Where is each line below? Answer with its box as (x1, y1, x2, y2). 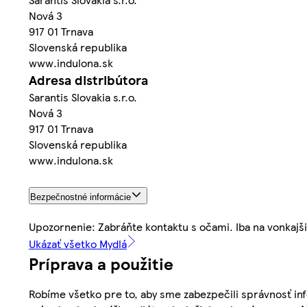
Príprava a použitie (29, 251, 173, 275)
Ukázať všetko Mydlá (29, 236, 127, 252)
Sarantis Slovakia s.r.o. (29, 89, 137, 106)
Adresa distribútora (29, 71, 148, 90)
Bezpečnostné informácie (30, 192, 131, 203)
